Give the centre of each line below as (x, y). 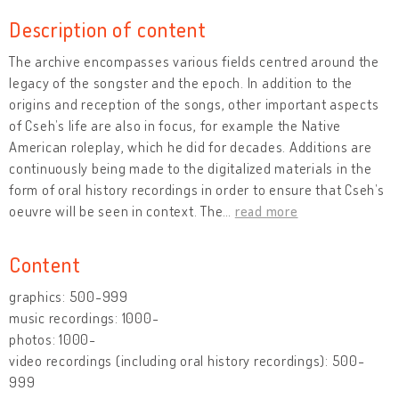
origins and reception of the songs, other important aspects (194, 104)
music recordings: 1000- (84, 318)
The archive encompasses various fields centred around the (194, 61)
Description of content (108, 28)
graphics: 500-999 (69, 296)
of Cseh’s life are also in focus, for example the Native (175, 125)
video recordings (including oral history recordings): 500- (187, 360)
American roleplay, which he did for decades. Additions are (191, 147)
